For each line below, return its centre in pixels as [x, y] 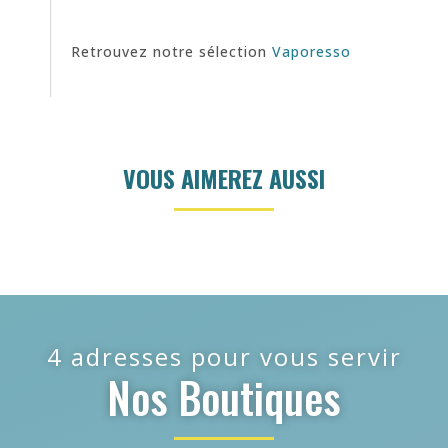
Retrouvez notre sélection [171, 51]
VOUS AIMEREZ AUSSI [224, 178]
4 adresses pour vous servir [224, 357]
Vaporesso [311, 51]
